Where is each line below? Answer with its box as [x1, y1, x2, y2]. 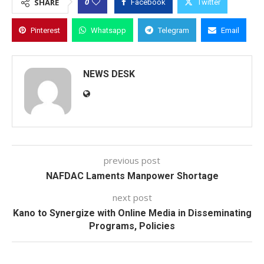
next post [112, 192, 152, 203]
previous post [104, 154, 160, 166]
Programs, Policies [89, 220, 175, 232]
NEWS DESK [83, 68, 135, 80]
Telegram [158, 26, 189, 35]
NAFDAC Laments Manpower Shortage [45, 170, 219, 181]
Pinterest [31, 26, 60, 35]
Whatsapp [91, 26, 126, 35]
